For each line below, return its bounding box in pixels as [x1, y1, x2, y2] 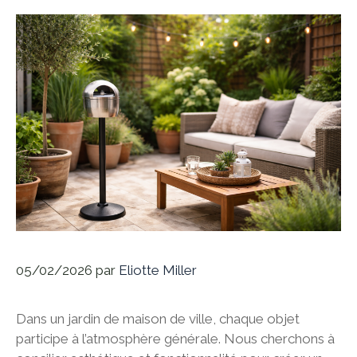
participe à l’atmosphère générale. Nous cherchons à [16, 331, 335, 347]
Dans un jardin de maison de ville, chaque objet [16, 311, 300, 327]
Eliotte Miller [119, 262, 197, 278]
